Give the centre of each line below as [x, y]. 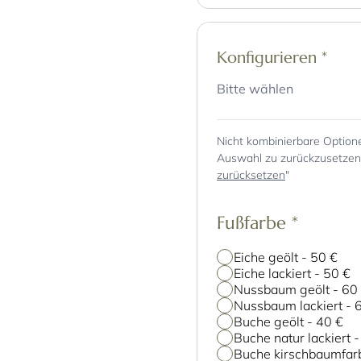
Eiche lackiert [274, 273]
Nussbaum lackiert [290, 305]
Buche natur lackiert [294, 338]
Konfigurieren [269, 58]
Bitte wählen [255, 89]
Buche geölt [271, 322]
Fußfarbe [254, 223]
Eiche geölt [268, 257]
